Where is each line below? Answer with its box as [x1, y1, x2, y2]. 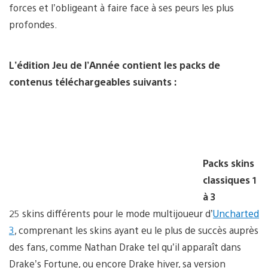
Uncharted [213, 206, 259, 220]
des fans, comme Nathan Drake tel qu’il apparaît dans [9, 240, 241, 253]
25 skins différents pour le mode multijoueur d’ [9, 206, 213, 220]
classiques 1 [203, 173, 257, 186]
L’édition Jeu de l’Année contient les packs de [9, 58, 220, 71]
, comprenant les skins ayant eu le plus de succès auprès [14, 223, 258, 236]
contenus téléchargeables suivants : [9, 75, 177, 88]
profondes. [9, 17, 57, 31]
